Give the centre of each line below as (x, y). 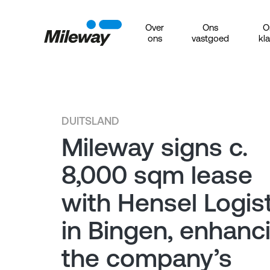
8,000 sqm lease (157, 175)
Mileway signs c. (155, 147)
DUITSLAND (90, 121)
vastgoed (211, 38)
